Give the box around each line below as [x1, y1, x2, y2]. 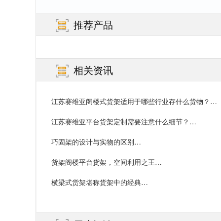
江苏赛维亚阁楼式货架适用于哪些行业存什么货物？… [51, 96, 217, 107]
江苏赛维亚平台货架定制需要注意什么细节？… [51, 116, 196, 127]
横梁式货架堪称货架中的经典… [51, 177, 148, 187]
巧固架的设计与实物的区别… [51, 137, 141, 147]
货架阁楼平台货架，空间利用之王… [51, 157, 162, 167]
